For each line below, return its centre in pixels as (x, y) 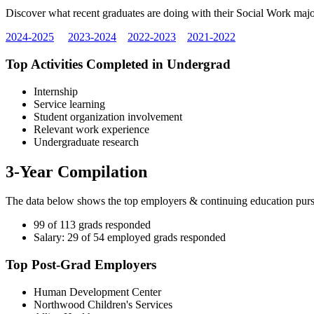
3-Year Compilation (76, 171)
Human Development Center (97, 292)
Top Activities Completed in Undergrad (118, 64)
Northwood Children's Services (103, 304)
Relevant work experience (91, 129)
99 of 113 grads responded (92, 225)
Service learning (69, 104)
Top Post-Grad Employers (81, 265)
